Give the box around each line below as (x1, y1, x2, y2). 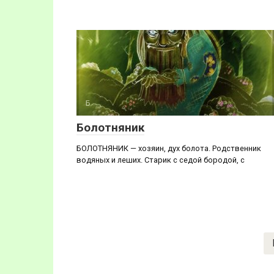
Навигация (78, 234, 127, 245)
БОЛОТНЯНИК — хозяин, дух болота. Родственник (76, 144, 261, 153)
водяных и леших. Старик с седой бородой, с (76, 155, 245, 165)
